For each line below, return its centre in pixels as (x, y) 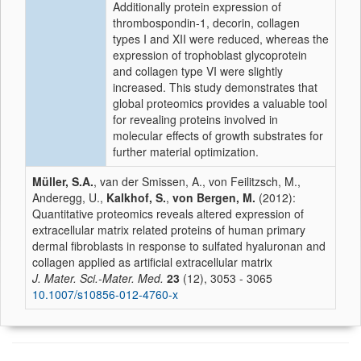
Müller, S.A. (63, 181)
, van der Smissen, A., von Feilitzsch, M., (197, 181)
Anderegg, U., (69, 197)
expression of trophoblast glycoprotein (210, 55)
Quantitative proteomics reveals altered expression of (168, 214)
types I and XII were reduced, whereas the (221, 39)
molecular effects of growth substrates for (218, 135)
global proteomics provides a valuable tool (220, 103)
